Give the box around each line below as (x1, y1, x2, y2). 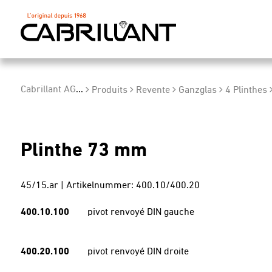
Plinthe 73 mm (20, 140, 147, 163)
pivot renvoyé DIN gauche (87, 206, 194, 219)
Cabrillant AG (20, 84, 76, 96)
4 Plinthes (225, 84, 267, 97)
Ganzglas (178, 84, 217, 97)
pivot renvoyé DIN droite (87, 246, 189, 259)
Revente (135, 84, 170, 97)
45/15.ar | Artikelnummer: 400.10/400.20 (20, 180, 200, 192)
